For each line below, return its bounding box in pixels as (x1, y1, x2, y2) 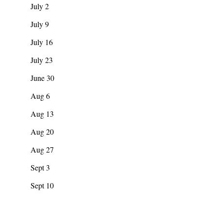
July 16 (31, 37, 53, 47)
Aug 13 (31, 108, 54, 119)
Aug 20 (31, 126, 54, 137)
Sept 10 (31, 180, 54, 190)
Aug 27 (31, 144, 54, 155)
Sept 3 (31, 162, 50, 172)
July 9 (31, 19, 49, 29)
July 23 (31, 55, 53, 65)
